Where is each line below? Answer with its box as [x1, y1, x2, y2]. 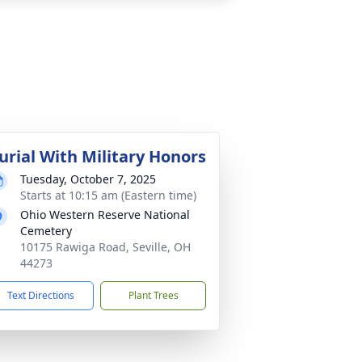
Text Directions [7, 288, 74, 302]
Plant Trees [128, 288, 179, 302]
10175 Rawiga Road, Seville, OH [20, 239, 191, 255]
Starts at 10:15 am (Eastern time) [20, 187, 196, 203]
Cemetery [20, 223, 72, 238]
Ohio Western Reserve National [20, 207, 190, 222]
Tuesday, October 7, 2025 [20, 171, 156, 187]
